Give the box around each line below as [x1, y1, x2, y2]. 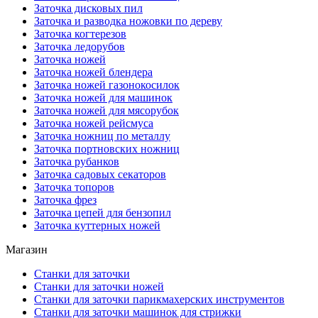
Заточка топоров [34, 181, 114, 193]
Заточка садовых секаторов [34, 168, 166, 180]
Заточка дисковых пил [34, 2, 143, 14]
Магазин [6, 243, 48, 256]
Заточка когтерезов [34, 28, 126, 40]
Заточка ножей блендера [34, 66, 153, 78]
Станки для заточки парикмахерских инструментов [34, 293, 285, 305]
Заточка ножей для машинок [34, 92, 172, 104]
